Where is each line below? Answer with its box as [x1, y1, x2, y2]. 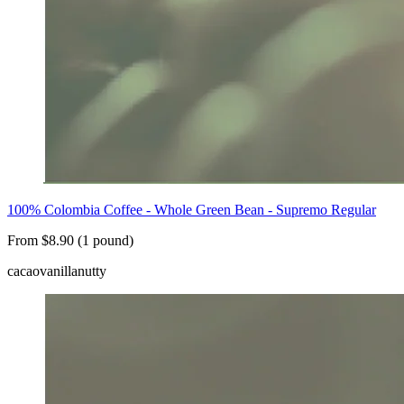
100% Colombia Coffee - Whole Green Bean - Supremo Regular [7, 202, 376, 218]
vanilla [40, 263, 78, 280]
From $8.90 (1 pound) [7, 233, 133, 249]
